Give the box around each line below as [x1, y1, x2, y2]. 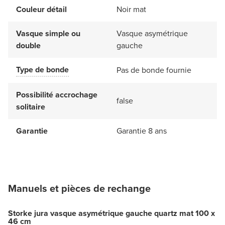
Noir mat [117, 4, 146, 16]
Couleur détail [16, 4, 67, 16]
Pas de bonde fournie [117, 64, 191, 76]
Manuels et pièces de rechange [8, 181, 151, 196]
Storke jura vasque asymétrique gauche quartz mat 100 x [8, 207, 215, 219]
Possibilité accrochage [16, 89, 97, 101]
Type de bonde [16, 64, 69, 76]
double [16, 40, 41, 52]
